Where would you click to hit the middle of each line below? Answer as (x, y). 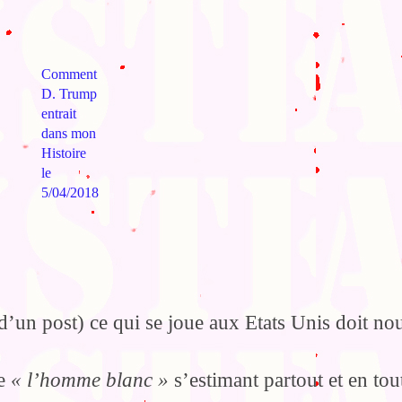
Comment (69, 75)
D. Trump (69, 95)
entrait (58, 114)
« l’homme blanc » (90, 380)
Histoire (63, 154)
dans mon (68, 134)
